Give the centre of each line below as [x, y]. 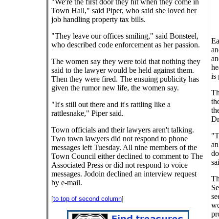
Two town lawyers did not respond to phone [119, 139]
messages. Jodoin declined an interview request [124, 174]
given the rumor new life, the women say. [115, 88]
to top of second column [87, 199]
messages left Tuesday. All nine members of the [124, 147]
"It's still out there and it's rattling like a [111, 104]
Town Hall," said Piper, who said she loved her [124, 11]
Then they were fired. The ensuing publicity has [125, 79]
